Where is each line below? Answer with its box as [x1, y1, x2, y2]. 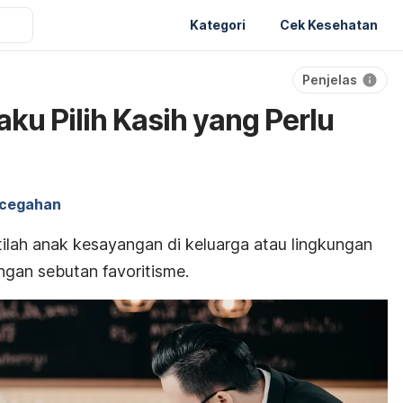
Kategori [190, 16, 246, 32]
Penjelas [302, 72, 357, 87]
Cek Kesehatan [280, 16, 378, 32]
